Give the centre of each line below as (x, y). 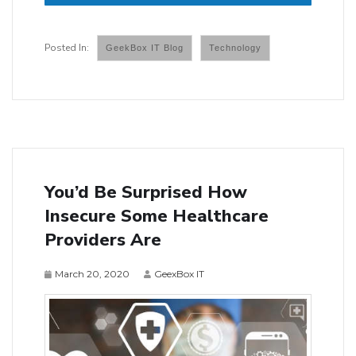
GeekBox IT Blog (145, 47)
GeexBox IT (179, 273)
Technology (235, 47)
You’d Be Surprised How (146, 192)
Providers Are (103, 240)
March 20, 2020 (92, 273)
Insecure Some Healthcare (157, 216)
